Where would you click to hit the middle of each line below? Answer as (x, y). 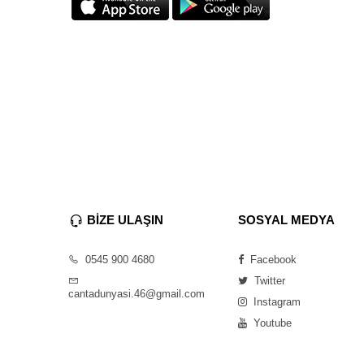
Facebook (272, 260)
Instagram (275, 302)
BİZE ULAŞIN (125, 220)
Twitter (268, 281)
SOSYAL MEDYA (286, 220)
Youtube (271, 323)
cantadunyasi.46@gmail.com (136, 294)
